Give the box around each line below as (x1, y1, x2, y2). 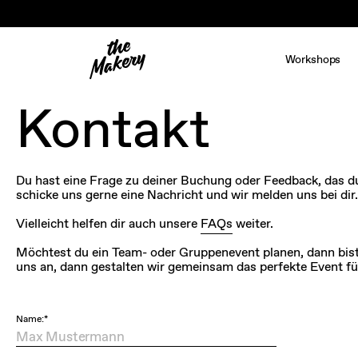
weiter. (233, 215, 273, 232)
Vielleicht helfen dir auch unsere (16, 215, 201, 232)
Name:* (16, 312, 48, 325)
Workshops (284, 51, 341, 66)
